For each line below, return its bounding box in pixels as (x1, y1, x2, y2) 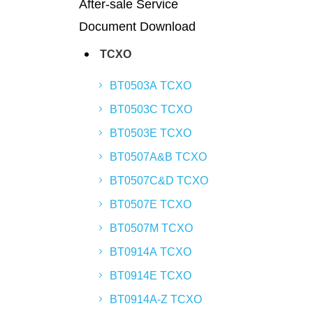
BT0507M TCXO (110, 222, 193, 234)
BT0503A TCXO (110, 80, 191, 92)
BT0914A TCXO (110, 246, 191, 258)
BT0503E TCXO (110, 127, 191, 139)
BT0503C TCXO (110, 103, 192, 115)
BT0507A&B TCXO (110, 151, 207, 163)
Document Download (79, 20, 196, 34)
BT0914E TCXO (110, 270, 191, 282)
